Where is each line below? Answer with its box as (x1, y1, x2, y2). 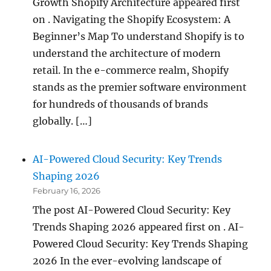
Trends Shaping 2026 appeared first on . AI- (33, 220, 245, 233)
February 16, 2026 (33, 185, 101, 195)
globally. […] (33, 115, 93, 128)
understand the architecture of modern (33, 47, 221, 60)
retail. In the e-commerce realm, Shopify (33, 64, 229, 77)
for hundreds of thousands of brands (33, 98, 209, 111)
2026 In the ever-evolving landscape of (33, 254, 222, 267)
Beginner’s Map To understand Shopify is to (33, 30, 245, 43)
